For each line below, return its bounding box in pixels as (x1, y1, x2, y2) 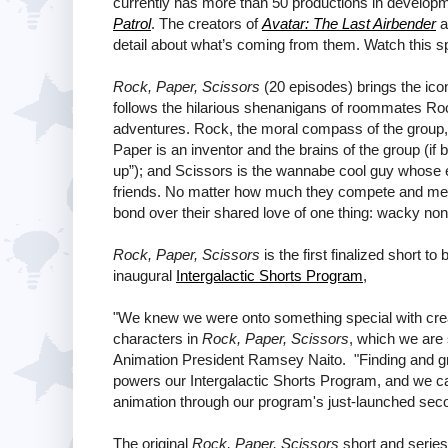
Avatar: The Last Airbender (262, 14, 436, 32)
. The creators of (151, 14, 262, 32)
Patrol (113, 14, 151, 32)
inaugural (113, 266, 176, 284)
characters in (113, 329, 202, 347)
